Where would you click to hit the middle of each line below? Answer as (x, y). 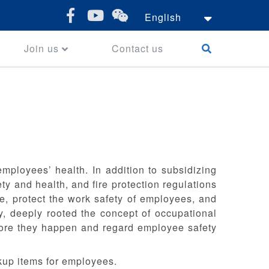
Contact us (138, 48)
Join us (41, 48)
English (163, 17)
